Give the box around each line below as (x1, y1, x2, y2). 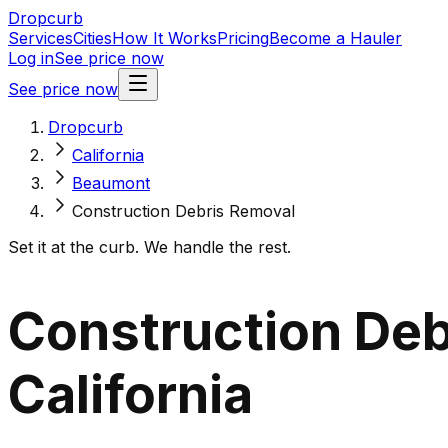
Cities (73, 28, 112, 48)
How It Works (112, 28, 217, 48)
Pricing (217, 28, 269, 48)
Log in (8, 48, 54, 68)
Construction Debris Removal (72, 201, 295, 221)
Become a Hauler (269, 28, 402, 48)
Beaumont (72, 173, 150, 193)
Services (8, 28, 73, 48)
